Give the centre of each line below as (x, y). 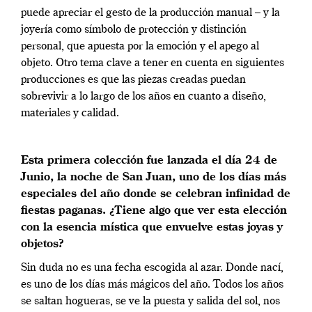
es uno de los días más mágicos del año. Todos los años (152, 285)
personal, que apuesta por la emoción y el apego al (140, 47)
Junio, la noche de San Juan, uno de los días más (154, 178)
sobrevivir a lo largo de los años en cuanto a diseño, (143, 97)
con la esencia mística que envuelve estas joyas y (152, 228)
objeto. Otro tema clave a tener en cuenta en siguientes (153, 64)
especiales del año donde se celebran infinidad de (156, 195)
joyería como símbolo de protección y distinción (134, 30)
